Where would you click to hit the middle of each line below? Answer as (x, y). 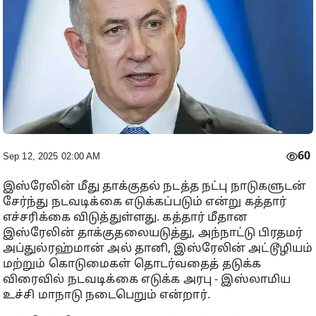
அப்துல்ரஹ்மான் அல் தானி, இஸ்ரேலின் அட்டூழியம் (158, 249)
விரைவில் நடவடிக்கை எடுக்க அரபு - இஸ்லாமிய (147, 280)
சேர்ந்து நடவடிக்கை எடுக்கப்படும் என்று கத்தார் (145, 202)
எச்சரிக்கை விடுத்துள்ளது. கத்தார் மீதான (126, 218)
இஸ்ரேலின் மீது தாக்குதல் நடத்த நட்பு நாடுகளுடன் (155, 187)
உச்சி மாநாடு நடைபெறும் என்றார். (107, 295)
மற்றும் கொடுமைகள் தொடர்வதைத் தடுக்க (132, 264)
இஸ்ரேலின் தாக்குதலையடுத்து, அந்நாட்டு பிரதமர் (153, 233)
